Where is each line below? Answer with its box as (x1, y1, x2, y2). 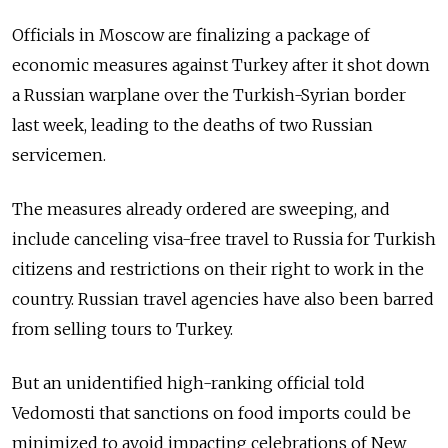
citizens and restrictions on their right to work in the (12, 258, 424, 279)
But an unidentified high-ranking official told (12, 372, 365, 393)
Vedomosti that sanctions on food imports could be (12, 402, 411, 423)
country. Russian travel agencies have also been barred (12, 288, 434, 309)
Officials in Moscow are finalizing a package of (12, 24, 370, 45)
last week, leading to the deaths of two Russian (12, 114, 373, 135)
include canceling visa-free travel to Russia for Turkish (12, 228, 436, 249)
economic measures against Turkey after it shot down (12, 54, 430, 75)
